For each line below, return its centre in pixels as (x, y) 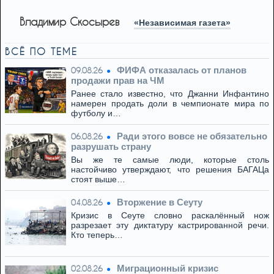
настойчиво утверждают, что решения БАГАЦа (170, 169)
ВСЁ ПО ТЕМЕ (41, 51)
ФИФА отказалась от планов (182, 70)
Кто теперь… (97, 235)
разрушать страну (111, 146)
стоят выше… (98, 179)
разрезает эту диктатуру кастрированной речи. (170, 225)
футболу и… (96, 113)
